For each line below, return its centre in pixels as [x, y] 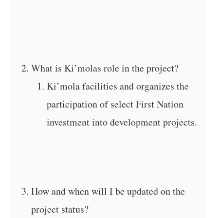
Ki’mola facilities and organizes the [118, 86]
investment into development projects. [122, 122]
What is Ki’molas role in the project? [105, 68]
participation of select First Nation [115, 104]
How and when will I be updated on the [108, 191]
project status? [60, 209]
